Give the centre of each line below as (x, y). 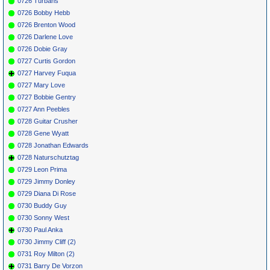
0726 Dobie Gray (42, 49)
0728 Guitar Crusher (48, 121)
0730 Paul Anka (40, 229)
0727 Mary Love (41, 85)
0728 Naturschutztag (48, 157)
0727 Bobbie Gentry (47, 97)
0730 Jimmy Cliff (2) (47, 241)
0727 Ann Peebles (44, 109)
